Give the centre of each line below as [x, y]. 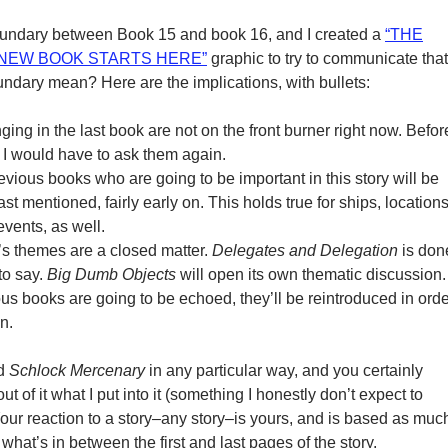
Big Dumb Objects [111, 274]
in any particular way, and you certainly [284, 370]
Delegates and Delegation [305, 250]
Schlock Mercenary [77, 370]
